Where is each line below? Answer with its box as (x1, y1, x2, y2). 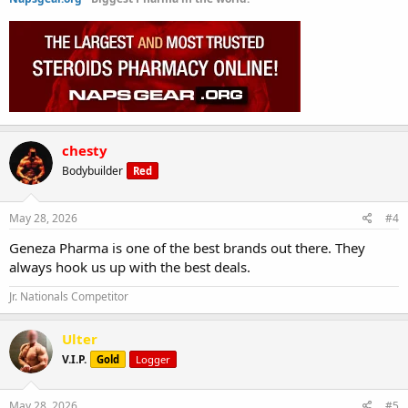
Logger (136, 352, 170, 366)
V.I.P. (62, 351, 87, 367)
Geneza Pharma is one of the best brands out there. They (9, 238, 365, 257)
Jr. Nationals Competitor (9, 288, 128, 304)
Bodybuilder (62, 163, 123, 178)
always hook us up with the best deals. (9, 257, 250, 276)
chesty (62, 141, 107, 159)
